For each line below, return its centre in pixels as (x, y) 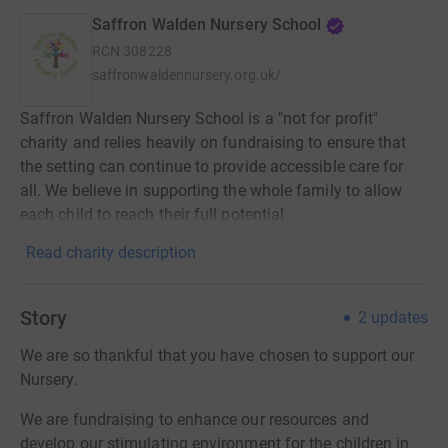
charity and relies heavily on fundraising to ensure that (213, 143)
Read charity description (111, 253)
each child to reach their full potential (152, 215)
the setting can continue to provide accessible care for (212, 167)
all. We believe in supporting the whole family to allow (211, 191)
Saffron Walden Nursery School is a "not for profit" (199, 119)
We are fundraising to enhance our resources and (194, 420)
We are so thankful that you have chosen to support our (217, 356)
